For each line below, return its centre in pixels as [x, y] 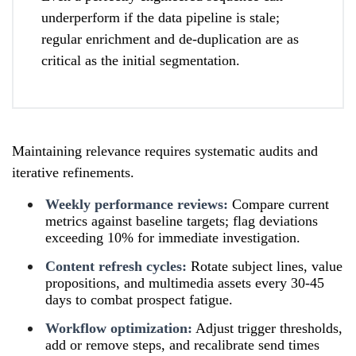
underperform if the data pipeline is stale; [161, 17]
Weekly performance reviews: [137, 204]
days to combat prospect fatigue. [139, 299]
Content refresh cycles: [116, 266]
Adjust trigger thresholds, [267, 328]
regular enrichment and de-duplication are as [170, 39]
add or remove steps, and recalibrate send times [182, 344]
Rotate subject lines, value [265, 266]
